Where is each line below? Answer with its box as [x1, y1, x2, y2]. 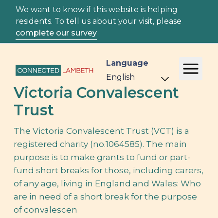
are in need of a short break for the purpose [14, 192, 197, 201]
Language [106, 58, 148, 68]
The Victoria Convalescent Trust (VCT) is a [14, 126, 189, 136]
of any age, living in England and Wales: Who [14, 179, 201, 188]
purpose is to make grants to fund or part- [14, 152, 190, 162]
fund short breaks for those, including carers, [14, 165, 203, 175]
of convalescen [14, 205, 77, 215]
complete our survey [16, 28, 97, 37]
